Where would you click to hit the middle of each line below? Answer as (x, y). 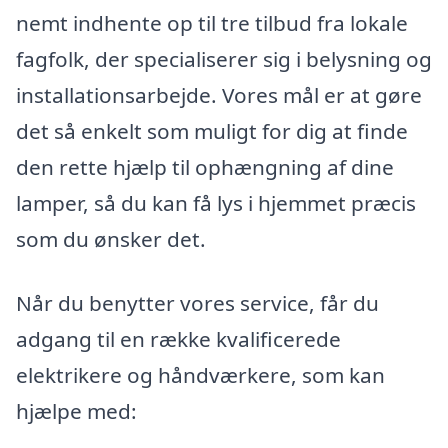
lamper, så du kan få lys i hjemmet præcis (216, 203)
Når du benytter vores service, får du (197, 302)
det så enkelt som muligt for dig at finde (212, 131)
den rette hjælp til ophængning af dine (205, 167)
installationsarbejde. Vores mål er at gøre (219, 95)
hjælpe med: (76, 410)
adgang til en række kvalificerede (178, 338)
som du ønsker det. (111, 239)
